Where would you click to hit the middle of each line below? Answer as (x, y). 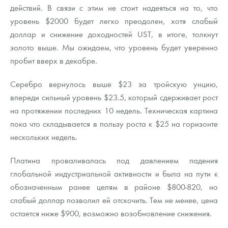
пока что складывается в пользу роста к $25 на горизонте (114, 124)
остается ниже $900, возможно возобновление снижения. (111, 213)
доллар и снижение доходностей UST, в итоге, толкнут (114, 34)
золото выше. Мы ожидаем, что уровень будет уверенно (114, 47)
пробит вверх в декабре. (55, 61)
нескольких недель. (44, 137)
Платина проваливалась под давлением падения (114, 160)
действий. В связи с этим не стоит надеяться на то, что (114, 8)
